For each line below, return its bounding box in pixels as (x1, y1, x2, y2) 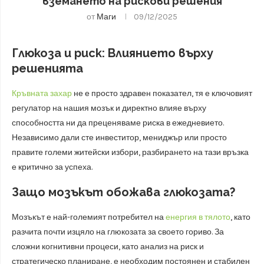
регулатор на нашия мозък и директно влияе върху (12, 103, 206, 113)
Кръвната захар (12, 88, 72, 98)
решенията (12, 61, 83, 75)
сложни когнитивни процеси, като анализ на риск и (12, 242, 204, 252)
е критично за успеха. (12, 162, 93, 172)
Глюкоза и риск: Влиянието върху (12, 46, 213, 60)
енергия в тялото (164, 212, 230, 222)
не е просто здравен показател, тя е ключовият (72, 88, 252, 98)
